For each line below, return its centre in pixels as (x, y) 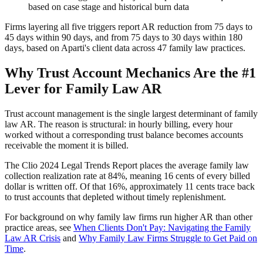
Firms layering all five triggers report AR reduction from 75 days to (129, 27)
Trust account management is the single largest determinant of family (131, 114)
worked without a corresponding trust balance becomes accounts (124, 135)
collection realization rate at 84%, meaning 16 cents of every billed (127, 176)
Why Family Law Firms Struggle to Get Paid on (168, 238)
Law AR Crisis (33, 238)
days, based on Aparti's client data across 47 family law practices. (125, 48)
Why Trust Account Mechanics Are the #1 (130, 73)
